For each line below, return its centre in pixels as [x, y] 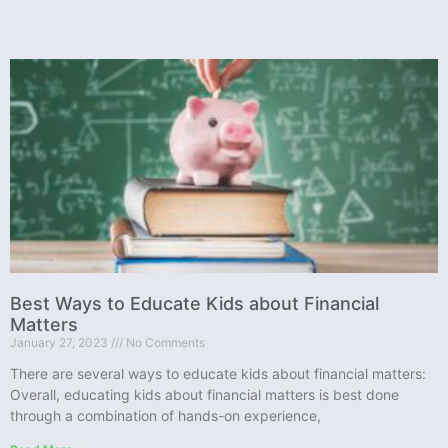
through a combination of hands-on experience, [165, 415]
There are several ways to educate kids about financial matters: [218, 373]
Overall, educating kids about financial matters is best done [204, 394]
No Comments [164, 342]
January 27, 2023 [60, 342]
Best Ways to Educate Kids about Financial [194, 303]
